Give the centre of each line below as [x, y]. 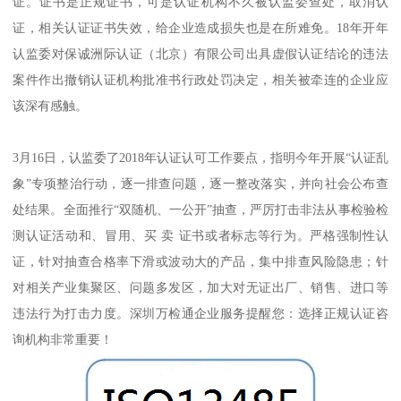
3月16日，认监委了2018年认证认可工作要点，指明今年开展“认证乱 [200, 158]
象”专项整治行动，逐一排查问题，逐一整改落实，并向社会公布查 [200, 184]
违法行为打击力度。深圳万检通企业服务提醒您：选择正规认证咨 [200, 314]
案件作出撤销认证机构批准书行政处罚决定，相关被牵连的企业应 [200, 80]
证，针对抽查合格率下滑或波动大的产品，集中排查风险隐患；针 [200, 262]
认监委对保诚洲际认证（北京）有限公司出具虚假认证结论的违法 [200, 54]
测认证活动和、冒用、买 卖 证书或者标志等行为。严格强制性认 [200, 236]
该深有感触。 [51, 106]
